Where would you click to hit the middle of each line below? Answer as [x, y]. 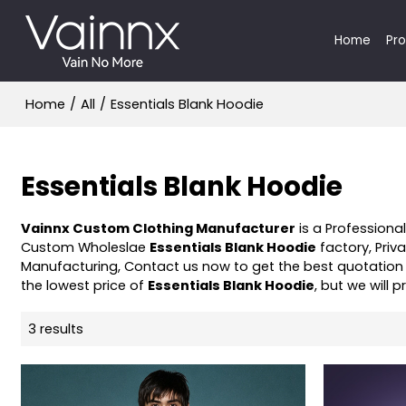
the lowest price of [85, 285]
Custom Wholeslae [86, 247]
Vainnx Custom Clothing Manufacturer [159, 228]
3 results [56, 329]
